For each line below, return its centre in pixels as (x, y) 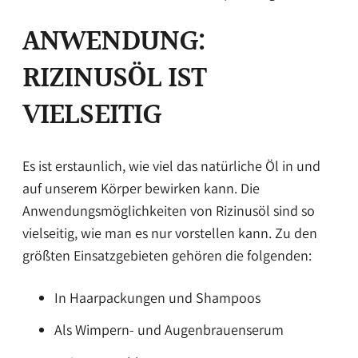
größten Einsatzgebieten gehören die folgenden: (167, 255)
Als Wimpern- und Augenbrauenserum (169, 330)
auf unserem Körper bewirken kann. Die (141, 188)
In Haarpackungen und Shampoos (157, 297)
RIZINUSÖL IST (115, 80)
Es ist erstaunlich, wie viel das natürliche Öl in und (171, 165)
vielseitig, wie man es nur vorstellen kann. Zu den (170, 233)
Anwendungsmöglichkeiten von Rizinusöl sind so (169, 210)
